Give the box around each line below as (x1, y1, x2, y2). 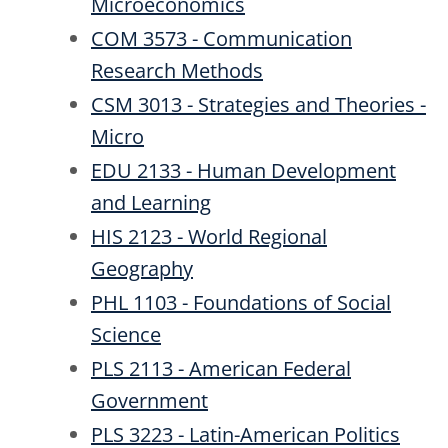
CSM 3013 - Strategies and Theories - (91, 90, 426, 118)
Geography (91, 254, 193, 282)
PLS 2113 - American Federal (91, 354, 351, 382)
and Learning (91, 188, 211, 216)
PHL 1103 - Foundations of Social (91, 288, 391, 316)
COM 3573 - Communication (91, 24, 352, 52)
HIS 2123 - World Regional (91, 222, 327, 250)
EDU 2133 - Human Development (91, 156, 396, 184)
